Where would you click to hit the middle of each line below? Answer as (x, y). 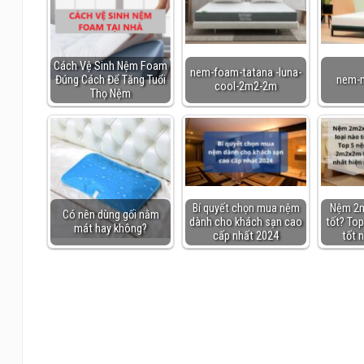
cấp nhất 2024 (246, 236)
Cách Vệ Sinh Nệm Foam (111, 66)
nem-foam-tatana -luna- (246, 73)
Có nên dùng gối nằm (110, 215)
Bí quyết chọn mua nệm (246, 208)
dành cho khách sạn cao (246, 222)
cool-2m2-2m (246, 87)
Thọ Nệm (111, 93)
